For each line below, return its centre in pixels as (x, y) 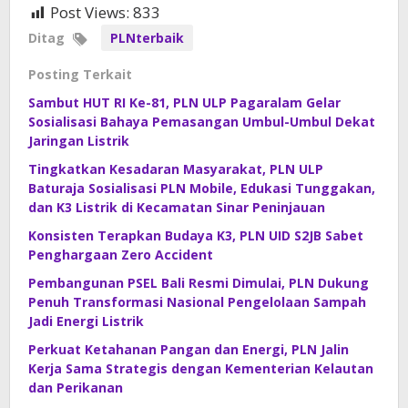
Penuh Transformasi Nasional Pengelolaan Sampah (197, 302)
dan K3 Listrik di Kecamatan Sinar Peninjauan (177, 208)
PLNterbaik (147, 38)
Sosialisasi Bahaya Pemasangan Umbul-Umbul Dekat (202, 122)
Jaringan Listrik (79, 141)
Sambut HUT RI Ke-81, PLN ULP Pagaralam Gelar (184, 103)
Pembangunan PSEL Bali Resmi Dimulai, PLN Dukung (199, 283)
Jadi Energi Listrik (86, 321)
